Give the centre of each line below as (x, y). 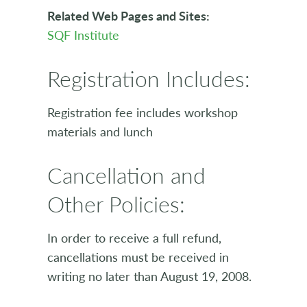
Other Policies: (116, 204)
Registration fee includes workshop (143, 112)
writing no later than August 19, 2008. (149, 276)
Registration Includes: (149, 78)
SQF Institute (83, 35)
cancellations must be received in (138, 257)
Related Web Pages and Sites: (128, 16)
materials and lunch (100, 132)
